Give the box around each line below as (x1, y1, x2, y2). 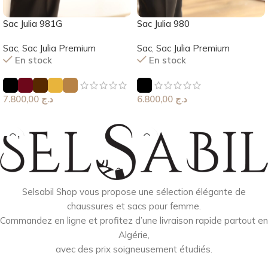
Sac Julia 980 (137, 18, 190, 30)
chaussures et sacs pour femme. (67, 200, 201, 212)
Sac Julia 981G (3, 18, 62, 30)
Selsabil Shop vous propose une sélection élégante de (22, 186, 246, 198)
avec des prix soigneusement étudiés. (56, 243, 212, 255)
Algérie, (118, 229, 150, 241)
